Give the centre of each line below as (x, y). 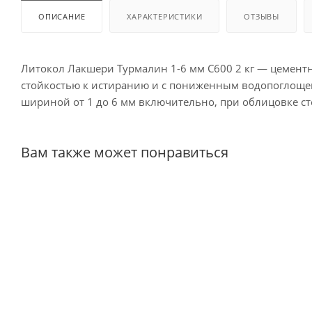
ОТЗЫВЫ (262, 16)
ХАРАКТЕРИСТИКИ (165, 16)
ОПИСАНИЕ (62, 16)
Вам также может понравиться (125, 152)
